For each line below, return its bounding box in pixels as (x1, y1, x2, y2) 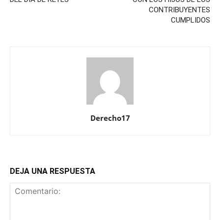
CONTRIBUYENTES (149, 5, 210, 14)
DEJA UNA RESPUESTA (10, 166, 95, 176)
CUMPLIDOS (171, 15, 210, 25)
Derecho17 (90, 112, 130, 123)
